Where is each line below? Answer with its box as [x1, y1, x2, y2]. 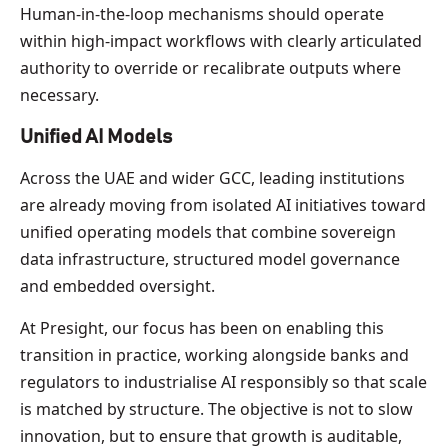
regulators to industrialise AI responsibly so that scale [20, 370, 427, 393]
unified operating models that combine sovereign [20, 220, 396, 243]
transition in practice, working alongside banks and [20, 343, 409, 366]
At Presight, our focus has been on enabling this [20, 316, 384, 339]
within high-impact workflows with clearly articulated [20, 29, 422, 52]
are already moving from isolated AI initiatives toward [20, 193, 426, 216]
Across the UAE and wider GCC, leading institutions [20, 166, 405, 189]
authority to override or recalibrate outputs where [20, 56, 401, 79]
